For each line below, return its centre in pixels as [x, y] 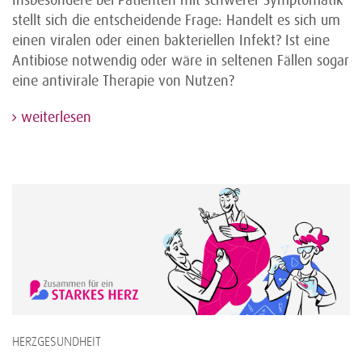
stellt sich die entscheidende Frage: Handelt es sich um [176, 21]
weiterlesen [54, 118]
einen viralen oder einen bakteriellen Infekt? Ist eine [171, 41]
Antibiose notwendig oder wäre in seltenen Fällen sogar [181, 61]
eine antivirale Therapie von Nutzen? [123, 81]
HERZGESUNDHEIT [57, 342]
